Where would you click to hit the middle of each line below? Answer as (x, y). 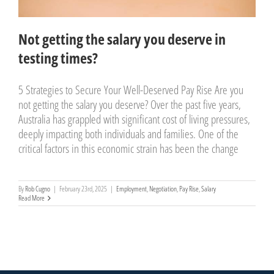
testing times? (58, 58)
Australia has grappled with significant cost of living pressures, (134, 120)
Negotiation (163, 189)
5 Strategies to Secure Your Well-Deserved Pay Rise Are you (131, 90)
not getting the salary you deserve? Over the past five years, (130, 105)
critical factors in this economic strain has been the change (128, 149)
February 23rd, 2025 (83, 189)
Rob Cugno (38, 189)
